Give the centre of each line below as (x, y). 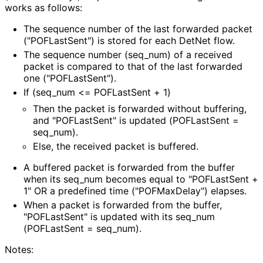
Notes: (19, 250)
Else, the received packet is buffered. (115, 146)
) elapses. (225, 191)
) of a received (200, 55)
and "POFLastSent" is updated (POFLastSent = (136, 121)
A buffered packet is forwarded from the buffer (129, 168)
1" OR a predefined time (77, 191)
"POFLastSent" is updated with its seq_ (110, 217)
